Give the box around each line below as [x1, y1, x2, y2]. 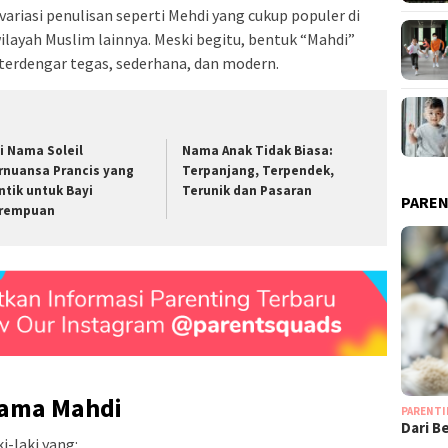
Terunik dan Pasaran [182, 182, 313, 200]
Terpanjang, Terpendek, [182, 162, 335, 180]
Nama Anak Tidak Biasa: [182, 142, 334, 160]
